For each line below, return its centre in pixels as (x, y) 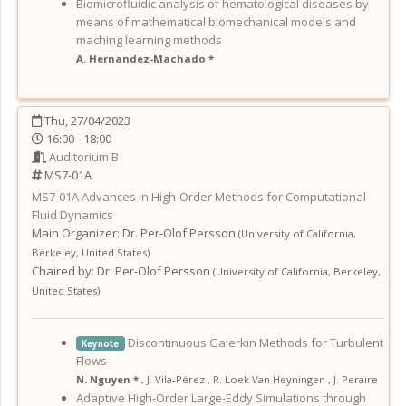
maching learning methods (149, 39)
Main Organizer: (76, 232)
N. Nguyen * (109, 379)
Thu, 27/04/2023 (86, 120)
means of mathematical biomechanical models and (216, 21)
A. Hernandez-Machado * (145, 58)
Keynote (101, 343)
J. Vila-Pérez (176, 379)
